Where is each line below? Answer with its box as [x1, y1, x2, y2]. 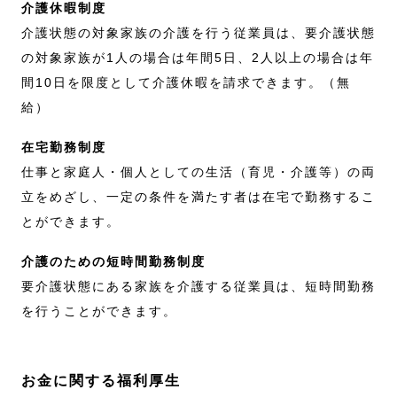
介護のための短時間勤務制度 [21, 253, 206, 269]
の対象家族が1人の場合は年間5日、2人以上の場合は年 [21, 50, 374, 65]
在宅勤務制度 [21, 139, 106, 154]
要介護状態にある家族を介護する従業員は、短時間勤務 [21, 278, 376, 293]
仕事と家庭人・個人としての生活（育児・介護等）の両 [21, 164, 376, 179]
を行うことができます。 [21, 303, 177, 318]
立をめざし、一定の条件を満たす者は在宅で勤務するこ [21, 189, 376, 204]
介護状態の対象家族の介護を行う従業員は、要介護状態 [21, 25, 376, 40]
